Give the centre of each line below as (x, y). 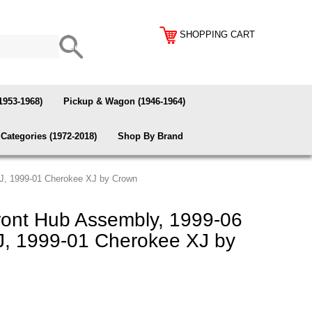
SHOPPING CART (217, 34)
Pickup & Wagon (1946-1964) (124, 101)
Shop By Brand (150, 136)
